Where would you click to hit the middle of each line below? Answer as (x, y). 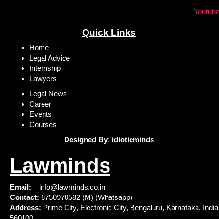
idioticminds (133, 140)
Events (41, 114)
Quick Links (109, 33)
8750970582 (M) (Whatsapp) (86, 197)
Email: (21, 187)
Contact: (24, 197)
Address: (25, 208)
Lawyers (43, 79)
